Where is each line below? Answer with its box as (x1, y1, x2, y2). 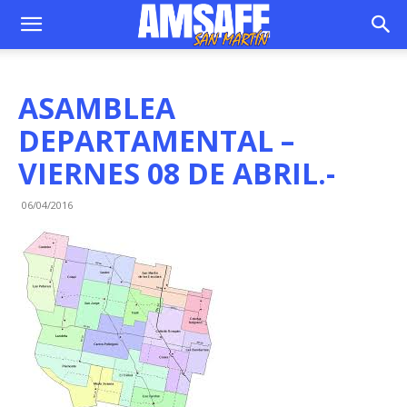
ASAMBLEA (18, 88, 175, 127)
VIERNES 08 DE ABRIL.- (18, 154, 335, 193)
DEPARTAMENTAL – (18, 121, 294, 160)
